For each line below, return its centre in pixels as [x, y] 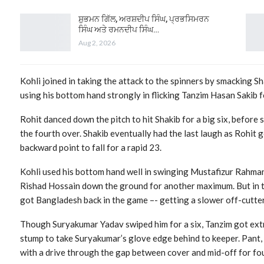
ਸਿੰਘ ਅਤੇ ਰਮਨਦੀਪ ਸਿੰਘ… [119, 29]
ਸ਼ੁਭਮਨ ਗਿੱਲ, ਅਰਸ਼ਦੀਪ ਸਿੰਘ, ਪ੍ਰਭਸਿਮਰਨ [144, 19]
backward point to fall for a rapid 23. [91, 147]
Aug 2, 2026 [97, 42]
